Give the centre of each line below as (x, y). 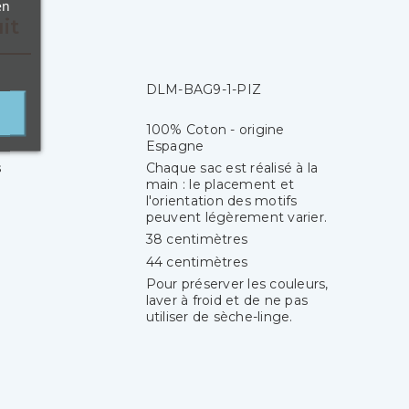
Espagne (175, 146)
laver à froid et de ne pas (227, 301)
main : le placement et (220, 185)
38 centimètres (197, 240)
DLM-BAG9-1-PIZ (204, 90)
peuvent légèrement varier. (236, 218)
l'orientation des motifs (221, 201)
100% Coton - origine (215, 129)
